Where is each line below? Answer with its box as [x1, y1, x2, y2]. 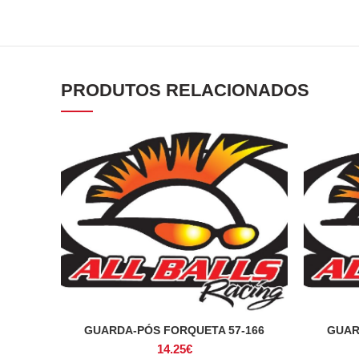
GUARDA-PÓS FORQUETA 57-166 [84, 323, 264, 337]
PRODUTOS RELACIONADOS [61, 80, 309, 100]
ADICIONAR [144, 324, 204, 337]
